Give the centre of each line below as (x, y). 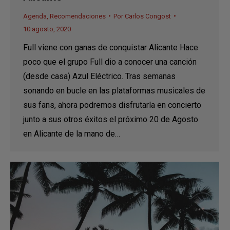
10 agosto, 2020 (47, 29)
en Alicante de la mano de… (72, 133)
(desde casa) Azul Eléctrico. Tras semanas (99, 76)
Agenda (35, 16)
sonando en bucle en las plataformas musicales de (114, 90)
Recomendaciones (78, 16)
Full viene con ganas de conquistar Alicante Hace (111, 47)
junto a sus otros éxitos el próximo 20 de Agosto (111, 119)
